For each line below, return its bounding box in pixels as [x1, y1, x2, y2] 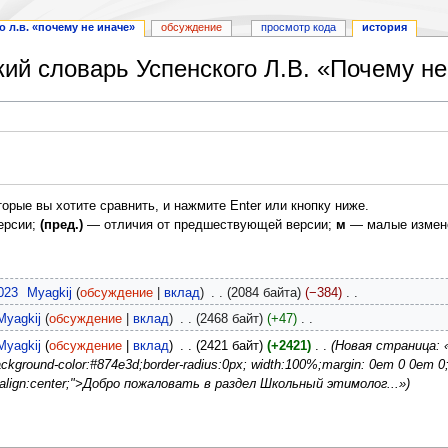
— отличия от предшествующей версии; [82, 218, 336, 233]
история [361, 21, 407, 34]
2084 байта [230, 286, 297, 301]
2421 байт [199, 338, 259, 353]
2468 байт [199, 312, 259, 327]
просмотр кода [260, 21, 336, 34]
